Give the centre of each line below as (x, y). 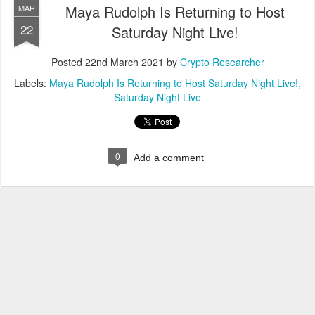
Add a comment (169, 157)
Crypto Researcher (222, 62)
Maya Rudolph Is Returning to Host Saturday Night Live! (174, 83)
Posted (68, 62)
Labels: (32, 83)
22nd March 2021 (124, 62)
